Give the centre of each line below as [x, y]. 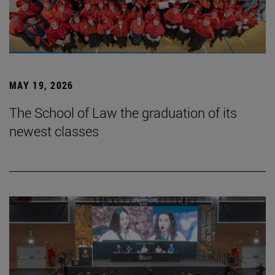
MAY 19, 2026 [41, 85]
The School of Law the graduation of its [123, 113]
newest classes [54, 131]
